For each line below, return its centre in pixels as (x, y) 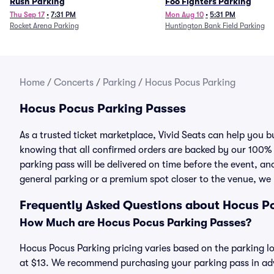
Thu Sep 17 (27, 15)
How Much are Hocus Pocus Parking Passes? (135, 223)
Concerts (74, 83)
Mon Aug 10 (184, 15)
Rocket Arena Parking (44, 26)
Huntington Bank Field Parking (215, 26)
